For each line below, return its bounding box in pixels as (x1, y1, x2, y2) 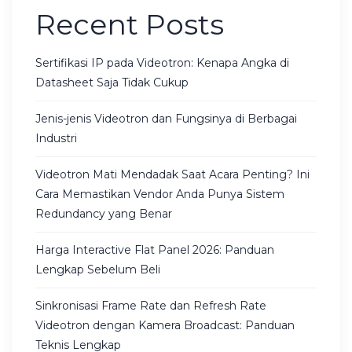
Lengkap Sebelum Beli (35, 262, 160, 277)
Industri (35, 130, 77, 145)
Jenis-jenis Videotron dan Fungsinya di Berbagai (35, 111, 297, 126)
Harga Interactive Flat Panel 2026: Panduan (35, 242, 274, 257)
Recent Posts (35, 6, 224, 42)
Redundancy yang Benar (35, 206, 172, 221)
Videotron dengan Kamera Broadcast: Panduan (35, 317, 295, 332)
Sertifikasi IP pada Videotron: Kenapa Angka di (35, 55, 289, 70)
